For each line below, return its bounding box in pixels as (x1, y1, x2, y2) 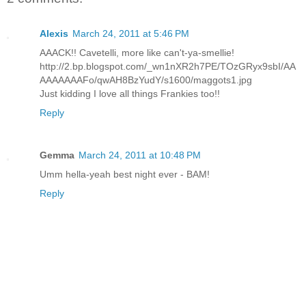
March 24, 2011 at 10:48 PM (79, 150, 201, 161)
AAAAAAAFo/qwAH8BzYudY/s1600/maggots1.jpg (40, 74, 252, 86)
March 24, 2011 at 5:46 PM (72, 28, 189, 40)
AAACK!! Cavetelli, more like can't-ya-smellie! (40, 47, 234, 59)
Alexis (40, 28, 68, 40)
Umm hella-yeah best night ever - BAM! (40, 169, 210, 180)
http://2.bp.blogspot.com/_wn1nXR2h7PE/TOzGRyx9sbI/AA (40, 61, 296, 72)
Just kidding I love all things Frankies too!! (40, 88, 220, 100)
